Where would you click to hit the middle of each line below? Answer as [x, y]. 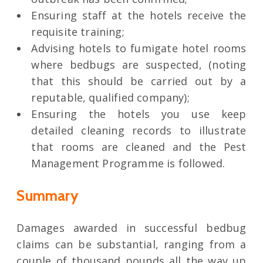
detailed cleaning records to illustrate [139, 131]
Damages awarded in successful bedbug [131, 228]
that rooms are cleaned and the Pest [139, 147]
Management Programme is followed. [128, 163]
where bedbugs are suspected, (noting [139, 65]
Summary [47, 196]
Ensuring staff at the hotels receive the [139, 16]
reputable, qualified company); [110, 98]
